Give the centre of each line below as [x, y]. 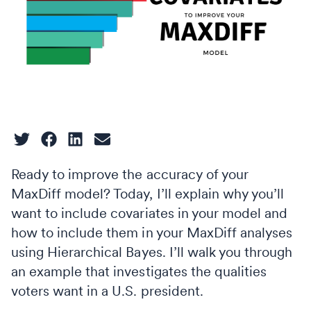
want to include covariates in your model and [150, 213]
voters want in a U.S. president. [107, 291]
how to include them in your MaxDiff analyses [152, 232]
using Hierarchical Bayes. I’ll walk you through [152, 252]
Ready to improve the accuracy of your [130, 174]
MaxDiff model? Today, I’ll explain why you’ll [148, 193]
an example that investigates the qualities [139, 271]
